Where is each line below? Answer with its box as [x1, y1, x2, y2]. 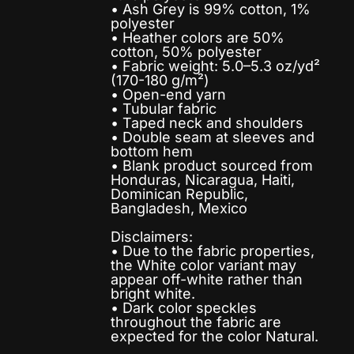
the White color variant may [111, 257, 296, 273]
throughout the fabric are [111, 314, 281, 330]
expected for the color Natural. [111, 328, 318, 345]
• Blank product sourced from [111, 157, 313, 174]
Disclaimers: [111, 228, 197, 245]
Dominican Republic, [111, 186, 248, 202]
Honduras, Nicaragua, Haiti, [111, 171, 295, 188]
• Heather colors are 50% [111, 29, 284, 46]
